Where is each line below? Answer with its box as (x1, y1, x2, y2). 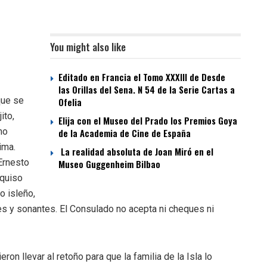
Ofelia (58, 95, 82, 109)
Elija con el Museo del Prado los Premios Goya (58, 114, 237, 128)
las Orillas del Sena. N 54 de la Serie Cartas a (58, 83, 235, 97)
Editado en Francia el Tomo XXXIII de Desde (58, 70, 225, 84)
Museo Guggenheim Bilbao (58, 157, 160, 171)
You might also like (50, 39, 126, 55)
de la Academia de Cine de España (58, 126, 191, 140)
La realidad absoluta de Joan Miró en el (58, 145, 213, 159)
